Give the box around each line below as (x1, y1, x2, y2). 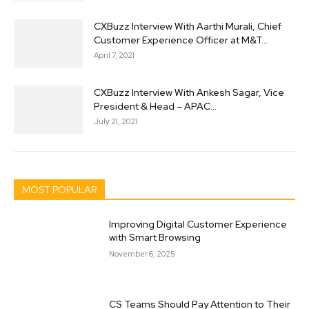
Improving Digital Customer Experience (109, 217, 288, 230)
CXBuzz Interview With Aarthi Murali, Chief (94, 19, 281, 32)
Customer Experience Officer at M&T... (94, 33, 268, 46)
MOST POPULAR (22, 183, 97, 196)
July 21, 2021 (94, 116, 137, 126)
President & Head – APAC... (94, 99, 217, 112)
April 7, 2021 (94, 50, 134, 60)
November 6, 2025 (109, 248, 176, 259)
